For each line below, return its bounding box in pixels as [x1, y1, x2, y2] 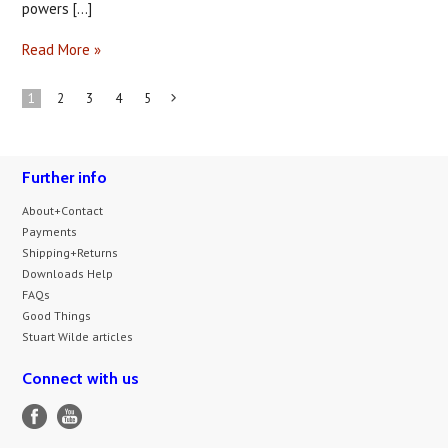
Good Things [22, 308, 92, 323]
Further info [22, 168, 108, 187]
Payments [22, 224, 78, 239]
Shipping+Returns [22, 245, 119, 260]
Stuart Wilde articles [22, 329, 134, 344]
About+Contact [22, 203, 104, 218]
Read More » [22, 40, 102, 59]
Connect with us [22, 369, 140, 388]
